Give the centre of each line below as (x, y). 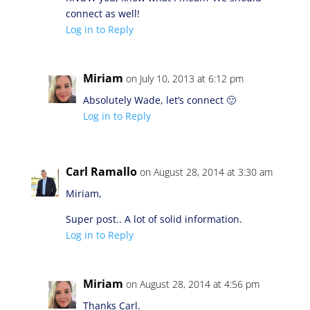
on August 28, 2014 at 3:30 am (206, 172)
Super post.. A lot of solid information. (154, 219)
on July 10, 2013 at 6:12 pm (184, 79)
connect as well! (102, 13)
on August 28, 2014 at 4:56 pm (192, 284)
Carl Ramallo (101, 172)
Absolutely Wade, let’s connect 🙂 (159, 100)
